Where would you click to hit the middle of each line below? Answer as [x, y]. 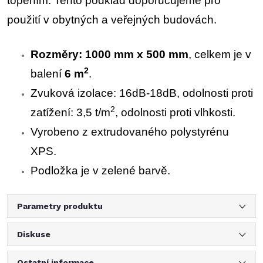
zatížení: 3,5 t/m [70, 112]
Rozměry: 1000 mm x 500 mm [109, 54]
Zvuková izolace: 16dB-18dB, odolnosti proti [142, 93]
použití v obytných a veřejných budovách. [112, 20]
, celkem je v [220, 54]
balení [48, 74]
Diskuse [34, 234]
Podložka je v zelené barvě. [100, 171]
